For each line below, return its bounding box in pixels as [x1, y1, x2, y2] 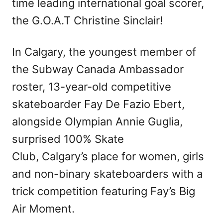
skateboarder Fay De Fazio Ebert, [12, 97, 185, 111]
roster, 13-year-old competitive [12, 80, 171, 93]
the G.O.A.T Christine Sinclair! [12, 13, 163, 27]
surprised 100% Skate [12, 132, 124, 145]
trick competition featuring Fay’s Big [12, 184, 195, 198]
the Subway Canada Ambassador [12, 62, 184, 76]
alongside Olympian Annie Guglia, [12, 114, 183, 128]
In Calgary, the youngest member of [12, 45, 196, 58]
